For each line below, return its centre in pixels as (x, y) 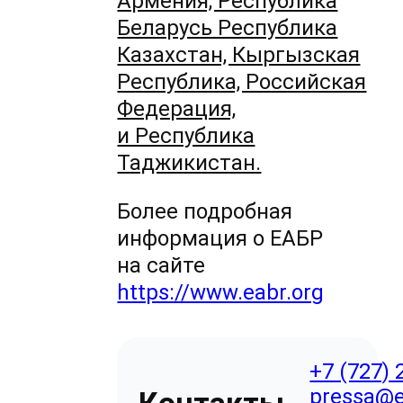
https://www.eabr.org (221, 293)
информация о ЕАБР (220, 239)
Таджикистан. (189, 163)
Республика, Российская (242, 82)
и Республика (186, 136)
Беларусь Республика (228, 28)
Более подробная (205, 212)
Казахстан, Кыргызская (239, 55)
